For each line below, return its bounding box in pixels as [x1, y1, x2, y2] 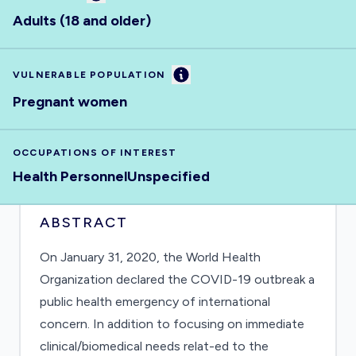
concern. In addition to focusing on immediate [40, 316, 304, 331]
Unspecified [127, 168, 210, 185]
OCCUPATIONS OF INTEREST [13, 147, 177, 158]
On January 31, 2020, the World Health [40, 250, 261, 265]
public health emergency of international [40, 294, 270, 309]
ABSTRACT [40, 214, 128, 231]
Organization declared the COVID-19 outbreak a [40, 272, 315, 287]
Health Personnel [13, 168, 127, 185]
